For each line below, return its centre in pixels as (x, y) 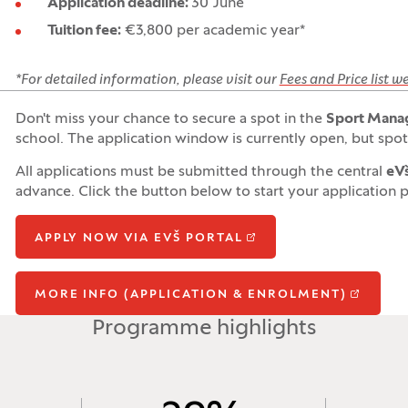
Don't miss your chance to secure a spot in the (170, 119)
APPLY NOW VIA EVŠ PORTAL (138, 239)
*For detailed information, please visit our (147, 80)
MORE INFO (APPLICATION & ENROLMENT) (190, 295)
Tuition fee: (84, 31)
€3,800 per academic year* (213, 31)
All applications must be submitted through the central (200, 172)
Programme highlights (204, 329)
